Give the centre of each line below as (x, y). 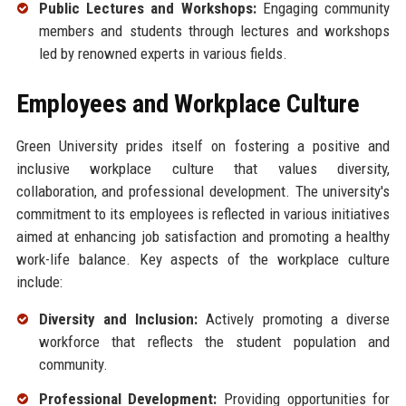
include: (39, 282)
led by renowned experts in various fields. (163, 54)
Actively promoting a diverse (294, 319)
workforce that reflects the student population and (214, 342)
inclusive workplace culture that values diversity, (203, 169)
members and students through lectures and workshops (214, 31)
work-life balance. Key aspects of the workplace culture (203, 260)
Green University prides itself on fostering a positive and (203, 146)
